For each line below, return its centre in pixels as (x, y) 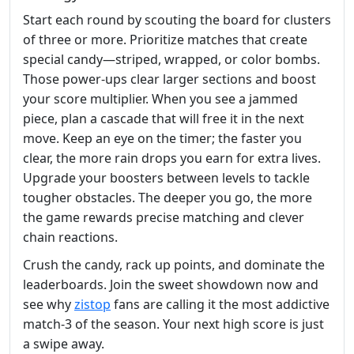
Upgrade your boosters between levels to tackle (166, 177)
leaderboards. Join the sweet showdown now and (171, 284)
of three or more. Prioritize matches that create (165, 39)
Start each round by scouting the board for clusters (177, 19)
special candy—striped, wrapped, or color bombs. (171, 59)
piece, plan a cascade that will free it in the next (164, 118)
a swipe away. (64, 343)
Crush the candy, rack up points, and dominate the (174, 264)
